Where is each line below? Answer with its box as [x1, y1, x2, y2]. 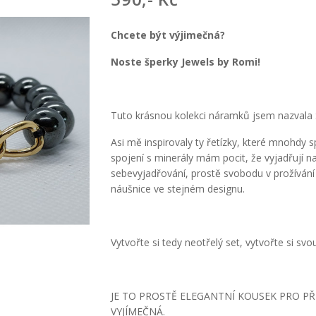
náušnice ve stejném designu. [111, 182, 245, 196]
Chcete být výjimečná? [111, 28, 226, 42]
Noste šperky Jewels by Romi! [111, 55, 261, 69]
